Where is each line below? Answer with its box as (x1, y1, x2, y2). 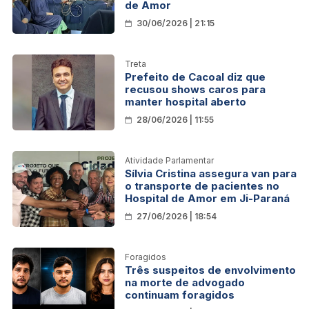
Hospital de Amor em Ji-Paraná (125, 191, 290, 205)
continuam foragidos (125, 288, 235, 301)
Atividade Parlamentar (125, 154, 214, 166)
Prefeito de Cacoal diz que (125, 70, 266, 83)
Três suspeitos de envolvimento (125, 263, 296, 277)
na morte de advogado (125, 275, 245, 289)
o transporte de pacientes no (125, 179, 279, 192)
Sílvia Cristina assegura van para (125, 166, 297, 180)
